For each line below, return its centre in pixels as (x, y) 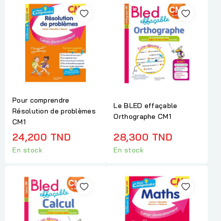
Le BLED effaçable (146, 105)
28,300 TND (143, 137)
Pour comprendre (41, 100)
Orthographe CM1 (142, 116)
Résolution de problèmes (54, 111)
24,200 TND (41, 137)
